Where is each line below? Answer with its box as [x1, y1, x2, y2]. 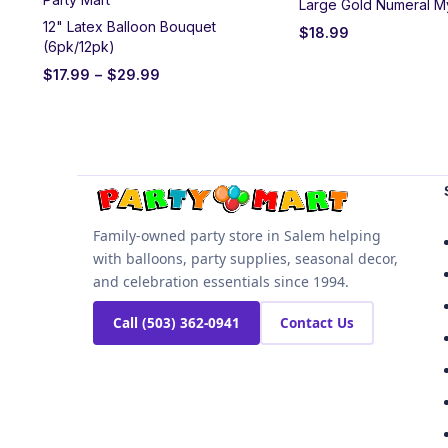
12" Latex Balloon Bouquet [43, 17, 216, 35]
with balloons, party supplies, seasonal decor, [93, 248, 398, 268]
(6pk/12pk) [43, 37, 115, 55]
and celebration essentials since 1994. [93, 271, 349, 291]
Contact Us [280, 313, 354, 332]
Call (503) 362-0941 [113, 313, 240, 332]
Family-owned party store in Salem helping [93, 225, 381, 245]
